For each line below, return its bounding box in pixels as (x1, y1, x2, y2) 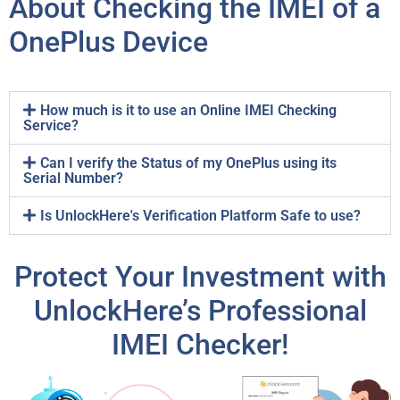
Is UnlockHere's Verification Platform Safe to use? (40, 206, 362, 224)
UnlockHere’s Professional (33, 293, 367, 328)
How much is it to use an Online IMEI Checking (40, 101, 337, 119)
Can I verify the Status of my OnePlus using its (40, 154, 337, 171)
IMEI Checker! (112, 327, 288, 362)
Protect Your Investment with (13, 259, 387, 294)
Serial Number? (23, 169, 123, 187)
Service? (23, 116, 79, 134)
